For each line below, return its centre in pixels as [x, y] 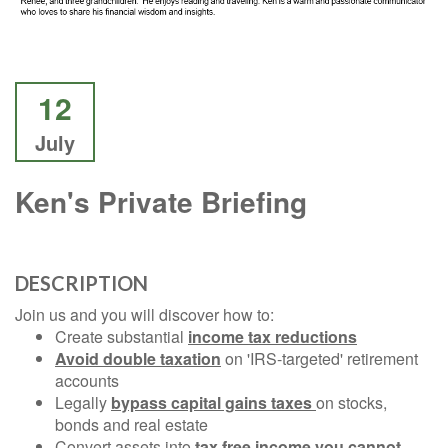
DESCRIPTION [81, 283]
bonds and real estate [131, 425]
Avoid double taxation [138, 359]
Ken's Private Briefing [161, 202]
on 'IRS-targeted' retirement [319, 359]
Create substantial [121, 337]
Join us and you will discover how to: [144, 315]
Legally [83, 403]
